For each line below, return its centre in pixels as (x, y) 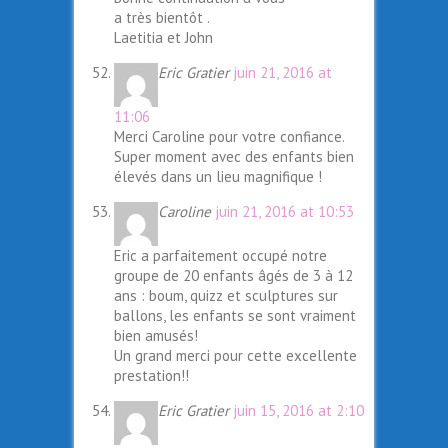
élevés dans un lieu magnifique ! (218, 177)
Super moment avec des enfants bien (234, 157)
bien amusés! (156, 336)
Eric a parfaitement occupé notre (220, 256)
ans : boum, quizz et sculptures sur (226, 296)
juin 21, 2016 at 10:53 (284, 212)
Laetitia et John (163, 38)
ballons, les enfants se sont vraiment (235, 316)
